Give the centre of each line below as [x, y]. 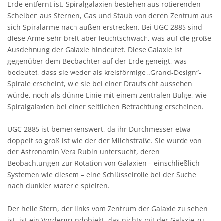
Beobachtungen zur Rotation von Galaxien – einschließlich [104, 163]
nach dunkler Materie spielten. [58, 186]
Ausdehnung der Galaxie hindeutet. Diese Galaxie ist [95, 50]
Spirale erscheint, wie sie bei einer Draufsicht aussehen [100, 84]
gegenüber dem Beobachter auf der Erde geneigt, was [97, 61]
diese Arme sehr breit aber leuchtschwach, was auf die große [109, 38]
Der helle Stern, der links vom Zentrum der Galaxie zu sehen [108, 208]
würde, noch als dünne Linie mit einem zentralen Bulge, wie [107, 95]
